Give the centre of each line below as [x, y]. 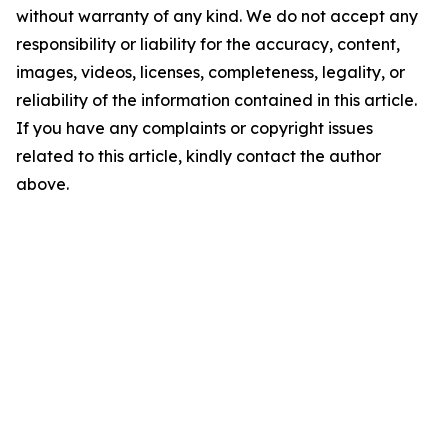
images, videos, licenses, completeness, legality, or [210, 72]
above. [42, 184]
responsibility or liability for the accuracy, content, [208, 44]
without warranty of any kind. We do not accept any [217, 16]
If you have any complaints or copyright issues [194, 128]
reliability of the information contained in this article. [216, 100]
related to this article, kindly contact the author [198, 156]
